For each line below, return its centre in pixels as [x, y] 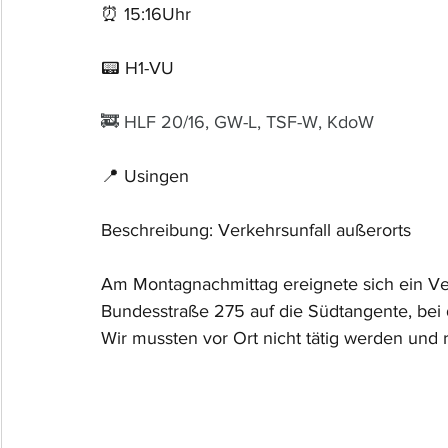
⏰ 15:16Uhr [148, 14]
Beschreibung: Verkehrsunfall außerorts [256, 230]
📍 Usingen [145, 176]
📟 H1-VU [137, 68]
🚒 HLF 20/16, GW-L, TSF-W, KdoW [237, 122]
